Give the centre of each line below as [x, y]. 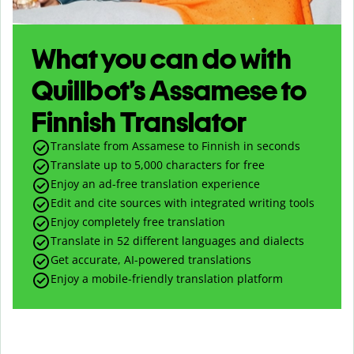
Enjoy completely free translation [138, 221]
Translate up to [92, 164]
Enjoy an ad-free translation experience [155, 183]
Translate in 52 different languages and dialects [177, 240]
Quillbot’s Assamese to [169, 90]
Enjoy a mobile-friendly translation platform [167, 278]
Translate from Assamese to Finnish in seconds [175, 145]
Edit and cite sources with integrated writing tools [183, 202]
